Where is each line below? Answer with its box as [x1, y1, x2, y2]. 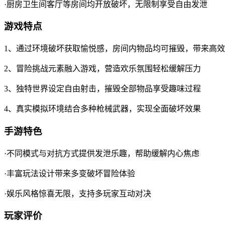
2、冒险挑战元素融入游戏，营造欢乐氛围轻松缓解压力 [4, 64, 201, 73]
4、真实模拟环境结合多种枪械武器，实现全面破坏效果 [4, 104, 201, 114]
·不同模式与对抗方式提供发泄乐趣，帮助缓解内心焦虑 [4, 149, 199, 158]
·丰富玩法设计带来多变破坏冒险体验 [4, 169, 135, 178]
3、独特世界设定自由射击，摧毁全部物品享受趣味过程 [4, 84, 201, 93]
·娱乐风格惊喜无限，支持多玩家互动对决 [4, 189, 151, 198]
